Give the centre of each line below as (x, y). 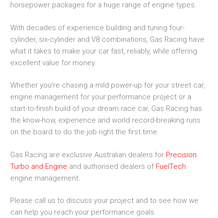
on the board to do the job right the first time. (85, 132)
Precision (181, 154)
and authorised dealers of (111, 166)
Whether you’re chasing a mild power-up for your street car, (108, 85)
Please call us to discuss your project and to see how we (104, 201)
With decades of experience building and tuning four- (97, 27)
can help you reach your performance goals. (83, 212)
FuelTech (171, 166)
